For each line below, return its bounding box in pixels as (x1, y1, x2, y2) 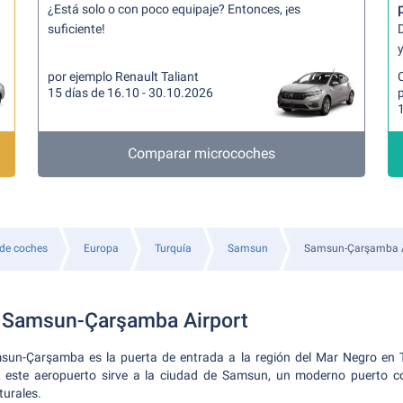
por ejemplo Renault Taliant (48, 69, 200, 84)
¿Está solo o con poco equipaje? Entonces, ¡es (48, 2, 301, 16)
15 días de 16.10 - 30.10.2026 (48, 85, 214, 100)
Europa (84, 242, 119, 255)
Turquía (155, 242, 192, 255)
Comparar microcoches (127, 145, 275, 162)
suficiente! (48, 22, 106, 36)
